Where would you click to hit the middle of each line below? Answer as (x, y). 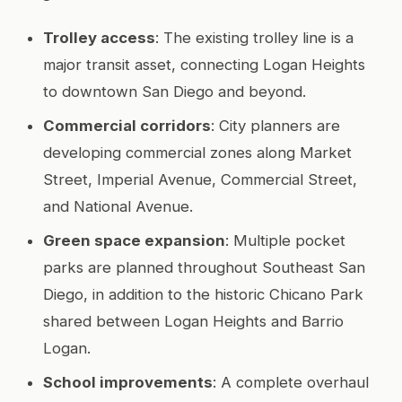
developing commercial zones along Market (197, 152)
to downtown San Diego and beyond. (175, 91)
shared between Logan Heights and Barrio (193, 321)
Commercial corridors (127, 125)
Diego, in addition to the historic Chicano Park (203, 294)
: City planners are (275, 125)
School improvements (128, 382)
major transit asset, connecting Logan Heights (204, 64)
